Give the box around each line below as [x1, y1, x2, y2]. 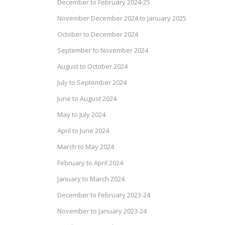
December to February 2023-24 [57, 190, 151, 199]
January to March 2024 [57, 174, 125, 183]
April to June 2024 [57, 126, 109, 135]
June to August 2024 [57, 94, 117, 103]
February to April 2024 [57, 158, 124, 167]
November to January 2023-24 [57, 206, 147, 215]
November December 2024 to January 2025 [57, 14, 187, 23]
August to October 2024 [57, 62, 128, 71]
